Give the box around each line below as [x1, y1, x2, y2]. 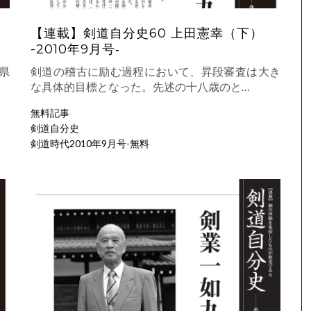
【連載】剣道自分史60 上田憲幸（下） [31, 26, 263, 42]
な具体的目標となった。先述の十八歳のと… [31, 80, 250, 94]
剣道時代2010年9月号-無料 [31, 137, 149, 150]
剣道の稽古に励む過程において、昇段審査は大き [31, 65, 280, 78]
